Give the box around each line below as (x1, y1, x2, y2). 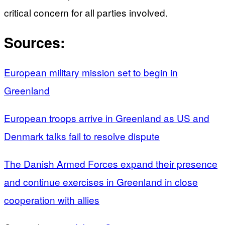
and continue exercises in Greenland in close (4, 175, 198, 189)
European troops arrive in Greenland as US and (4, 111, 209, 125)
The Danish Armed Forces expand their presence (4, 157, 217, 171)
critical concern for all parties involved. (4, 5, 168, 19)
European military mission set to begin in (4, 65, 178, 79)
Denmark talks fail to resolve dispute (4, 129, 160, 143)
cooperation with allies (4, 193, 99, 207)
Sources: (4, 32, 65, 53)
